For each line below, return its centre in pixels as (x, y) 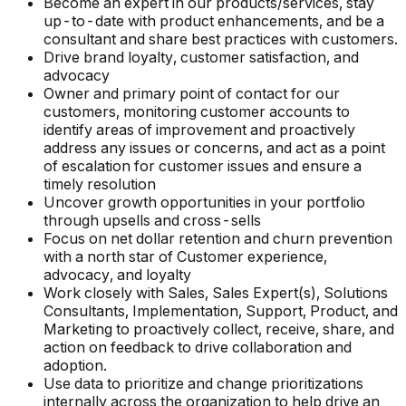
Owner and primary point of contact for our (192, 94)
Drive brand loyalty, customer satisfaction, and (201, 58)
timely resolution (100, 184)
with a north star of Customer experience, (185, 257)
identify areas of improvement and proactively (199, 130)
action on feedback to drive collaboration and (198, 348)
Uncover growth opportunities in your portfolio (204, 203)
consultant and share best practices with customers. (221, 39)
